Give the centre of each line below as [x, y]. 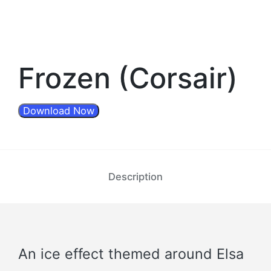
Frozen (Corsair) [128, 78]
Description [135, 176]
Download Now [59, 110]
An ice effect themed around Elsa [131, 253]
